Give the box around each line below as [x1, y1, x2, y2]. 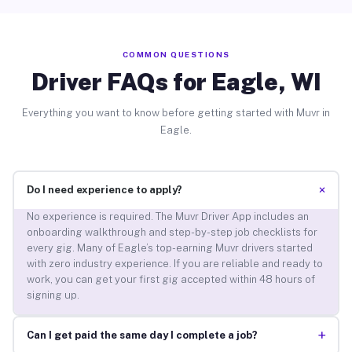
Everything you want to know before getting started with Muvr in [22, 106, 330, 119]
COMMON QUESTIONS [122, 49, 230, 59]
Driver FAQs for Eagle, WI [31, 67, 321, 96]
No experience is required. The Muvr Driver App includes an [26, 211, 309, 223]
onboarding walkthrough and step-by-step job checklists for [26, 226, 317, 239]
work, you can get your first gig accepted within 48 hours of [26, 273, 315, 286]
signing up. [26, 289, 79, 302]
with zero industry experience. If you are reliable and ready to [26, 258, 323, 270]
